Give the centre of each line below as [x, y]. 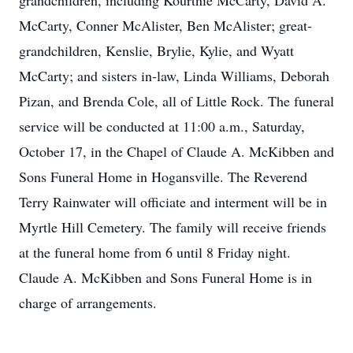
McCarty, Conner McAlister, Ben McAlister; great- [165, 25]
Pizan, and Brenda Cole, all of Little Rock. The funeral [176, 101]
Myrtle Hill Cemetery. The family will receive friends [173, 227]
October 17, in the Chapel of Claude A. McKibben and [176, 151]
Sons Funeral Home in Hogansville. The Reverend [163, 176]
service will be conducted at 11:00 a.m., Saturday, [162, 126]
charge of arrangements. [88, 303]
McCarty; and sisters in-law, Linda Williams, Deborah [174, 76]
